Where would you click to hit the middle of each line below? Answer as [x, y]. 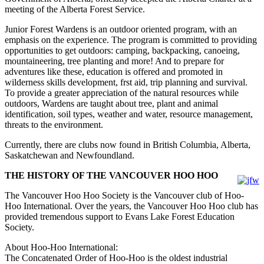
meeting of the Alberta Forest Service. [75, 9]
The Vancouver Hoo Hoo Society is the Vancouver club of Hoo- [124, 196]
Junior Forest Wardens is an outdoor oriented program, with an [121, 29]
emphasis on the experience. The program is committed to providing [131, 40]
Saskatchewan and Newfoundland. [70, 156]
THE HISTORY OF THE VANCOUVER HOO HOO [111, 176]
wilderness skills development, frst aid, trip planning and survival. [126, 82]
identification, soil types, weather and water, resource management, [129, 114]
